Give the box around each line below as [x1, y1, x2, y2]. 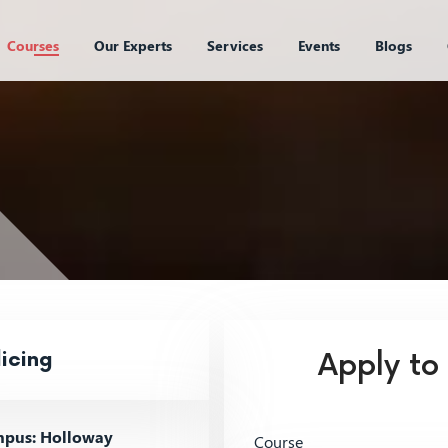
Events [297, 36, 340, 55]
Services [206, 36, 263, 55]
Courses [6, 36, 59, 55]
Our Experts [93, 36, 172, 55]
